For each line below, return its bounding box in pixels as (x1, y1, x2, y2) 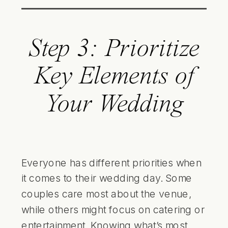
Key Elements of (34, 64, 194, 90)
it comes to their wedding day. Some (21, 172, 192, 184)
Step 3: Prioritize (28, 36, 199, 63)
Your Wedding (44, 92, 184, 118)
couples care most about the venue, (21, 187, 192, 200)
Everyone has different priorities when (21, 156, 202, 168)
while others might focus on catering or (21, 203, 205, 216)
